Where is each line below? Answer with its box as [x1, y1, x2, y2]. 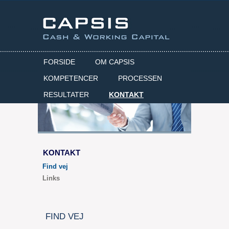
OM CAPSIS [95, 58, 134, 66]
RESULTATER [43, 90, 89, 99]
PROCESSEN [118, 74, 162, 82]
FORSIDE [43, 58, 75, 66]
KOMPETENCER [43, 74, 98, 82]
